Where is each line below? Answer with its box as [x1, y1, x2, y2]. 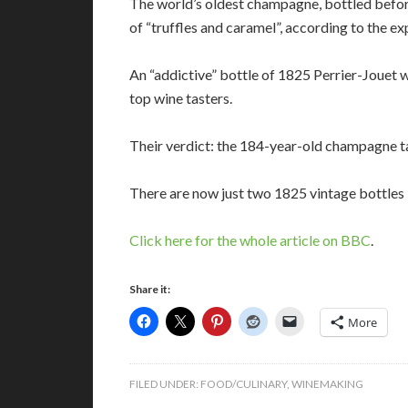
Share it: [129, 282, 170, 296]
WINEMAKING [291, 377, 363, 391]
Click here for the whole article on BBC [129, 231, 371, 249]
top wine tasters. [129, 89, 232, 107]
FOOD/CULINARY [200, 377, 287, 391]
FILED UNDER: [129, 377, 200, 391]
